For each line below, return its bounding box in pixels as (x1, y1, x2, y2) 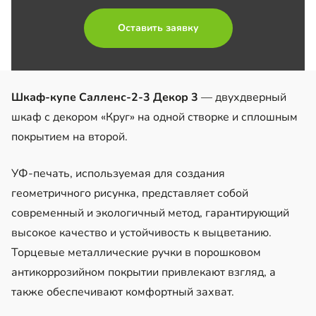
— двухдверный (198, 89, 286, 105)
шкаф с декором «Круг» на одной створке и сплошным (11, 109, 298, 125)
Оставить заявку (117, 20, 199, 35)
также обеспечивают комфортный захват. (11, 284, 234, 300)
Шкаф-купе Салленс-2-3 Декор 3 (11, 89, 198, 105)
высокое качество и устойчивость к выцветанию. (11, 224, 272, 241)
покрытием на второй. (11, 128, 128, 145)
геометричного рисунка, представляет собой (11, 185, 248, 201)
